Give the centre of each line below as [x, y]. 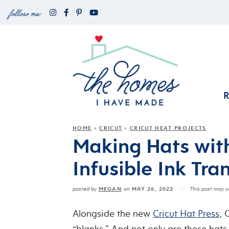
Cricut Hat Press [186, 213]
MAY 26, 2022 [153, 188]
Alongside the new [113, 213]
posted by [85, 189]
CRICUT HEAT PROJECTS [168, 128]
